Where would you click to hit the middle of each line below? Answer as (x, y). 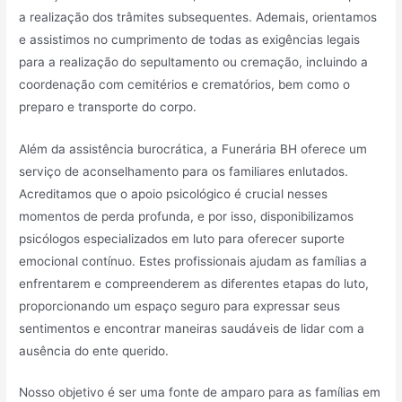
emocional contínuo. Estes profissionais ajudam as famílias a (193, 261)
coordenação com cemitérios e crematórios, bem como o (185, 84)
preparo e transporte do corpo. (108, 106)
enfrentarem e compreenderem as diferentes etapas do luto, (194, 283)
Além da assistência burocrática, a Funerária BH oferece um (193, 149)
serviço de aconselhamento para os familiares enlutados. (184, 171)
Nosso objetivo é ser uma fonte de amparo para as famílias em (200, 393)
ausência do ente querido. (94, 350)
